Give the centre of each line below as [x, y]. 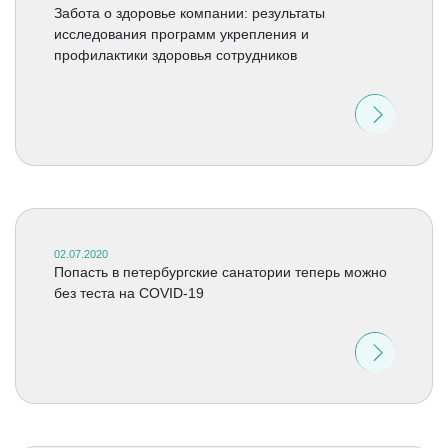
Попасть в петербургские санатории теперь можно [220, 272]
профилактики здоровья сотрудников [175, 55]
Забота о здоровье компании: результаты [189, 13]
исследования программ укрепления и [181, 34]
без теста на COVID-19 [128, 293]
